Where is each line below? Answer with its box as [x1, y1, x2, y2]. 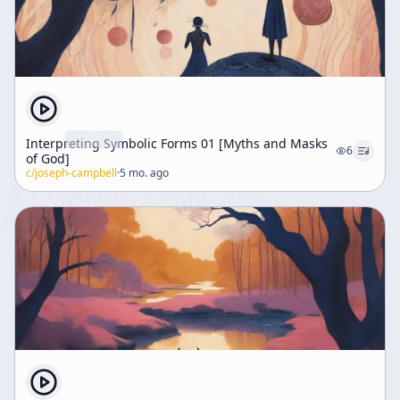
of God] [26, 150, 70, 167]
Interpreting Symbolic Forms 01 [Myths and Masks [26, 135, 328, 152]
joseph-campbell [35, 165, 117, 180]
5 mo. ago [120, 165, 169, 180]
